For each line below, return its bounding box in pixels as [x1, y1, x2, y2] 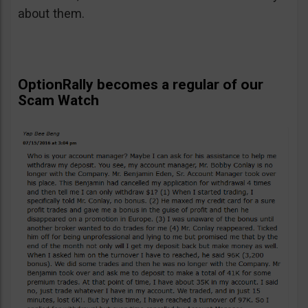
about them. [18, 5, 85, 21]
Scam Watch [18, 91, 99, 109]
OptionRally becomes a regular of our [18, 76, 263, 93]
